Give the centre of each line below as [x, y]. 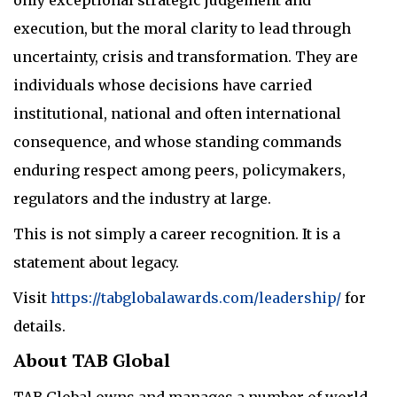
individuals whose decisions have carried [163, 85]
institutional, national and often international [177, 113]
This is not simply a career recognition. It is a [177, 234]
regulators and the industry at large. [142, 198]
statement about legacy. [96, 262]
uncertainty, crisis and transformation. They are [186, 56]
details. [41, 326]
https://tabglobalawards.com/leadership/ [196, 297]
